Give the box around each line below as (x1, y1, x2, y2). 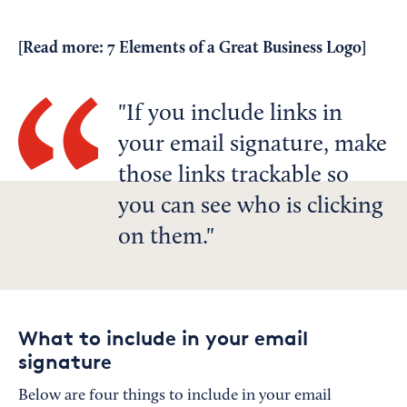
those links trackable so (118, 164, 349, 188)
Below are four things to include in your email (18, 388, 332, 404)
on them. (118, 226, 206, 250)
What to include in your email (18, 326, 308, 350)
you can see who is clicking (118, 195, 383, 219)
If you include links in (126, 103, 342, 126)
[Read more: (18, 40, 107, 56)
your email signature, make (118, 134, 387, 157)
